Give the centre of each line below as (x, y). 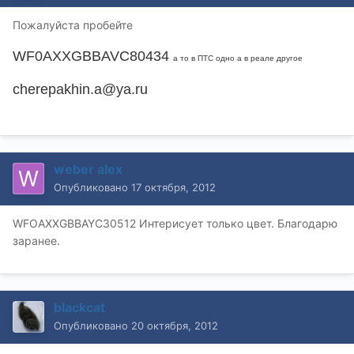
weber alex (88, 169)
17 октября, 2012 (173, 187)
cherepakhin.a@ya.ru (80, 89)
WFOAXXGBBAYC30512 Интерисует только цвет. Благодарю (175, 223)
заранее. (36, 240)
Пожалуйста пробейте (73, 24)
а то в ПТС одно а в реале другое (238, 58)
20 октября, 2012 (175, 325)
